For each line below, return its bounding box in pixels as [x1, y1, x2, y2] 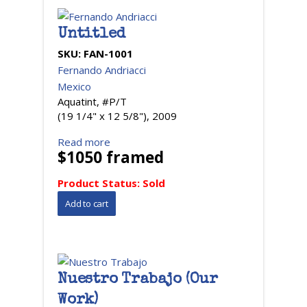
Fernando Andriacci [58, 63, 146, 77]
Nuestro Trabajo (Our [58, 273, 219, 288]
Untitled [58, 27, 125, 42]
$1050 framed [58, 147, 164, 168]
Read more [58, 135, 110, 149]
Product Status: [58, 176, 143, 190]
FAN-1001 [84, 47, 133, 60]
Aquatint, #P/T [58, 95, 127, 108]
